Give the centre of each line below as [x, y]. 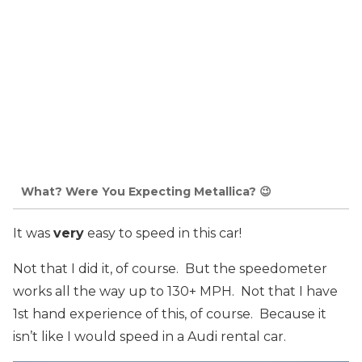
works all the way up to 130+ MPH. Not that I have [175, 291]
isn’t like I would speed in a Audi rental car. [149, 337]
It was [33, 233]
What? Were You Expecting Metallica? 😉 [146, 191]
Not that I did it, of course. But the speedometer [170, 269]
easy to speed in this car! [163, 233]
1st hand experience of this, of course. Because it [170, 314]
